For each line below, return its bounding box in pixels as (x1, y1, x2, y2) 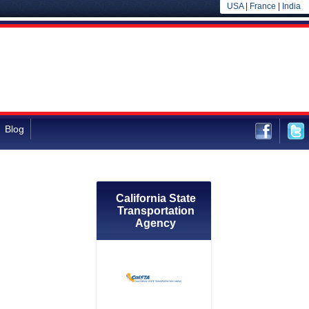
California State (115, 192, 196, 204)
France (250, 1, 276, 11)
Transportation (117, 205, 195, 217)
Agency (135, 217, 176, 229)
